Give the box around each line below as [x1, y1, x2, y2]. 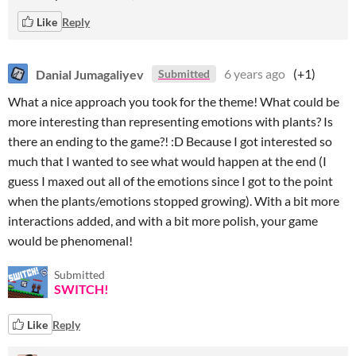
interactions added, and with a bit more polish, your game [8, 213, 318, 228]
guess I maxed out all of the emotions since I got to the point [8, 173, 333, 188]
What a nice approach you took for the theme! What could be [8, 94, 339, 109]
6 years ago [224, 66, 285, 81]
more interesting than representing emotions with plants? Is [8, 114, 333, 129]
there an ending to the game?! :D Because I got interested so [8, 133, 332, 149]
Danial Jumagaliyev [36, 66, 144, 81]
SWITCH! [54, 281, 109, 296]
